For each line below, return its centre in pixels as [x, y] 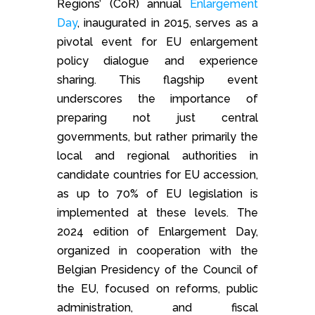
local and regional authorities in [157, 155]
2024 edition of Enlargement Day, [157, 231]
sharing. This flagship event [157, 79]
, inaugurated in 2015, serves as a [168, 22]
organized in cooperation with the [157, 250]
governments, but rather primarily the [157, 136]
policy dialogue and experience [157, 60]
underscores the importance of [157, 98]
